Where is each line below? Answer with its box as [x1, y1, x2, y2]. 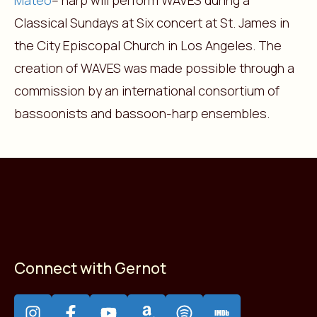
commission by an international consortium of [14, 82, 279, 99]
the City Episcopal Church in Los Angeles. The [14, 37, 282, 54]
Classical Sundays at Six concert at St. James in [14, 14, 289, 31]
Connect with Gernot [14, 258, 166, 279]
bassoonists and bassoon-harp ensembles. [14, 105, 270, 122]
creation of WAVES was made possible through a [14, 59, 294, 76]
